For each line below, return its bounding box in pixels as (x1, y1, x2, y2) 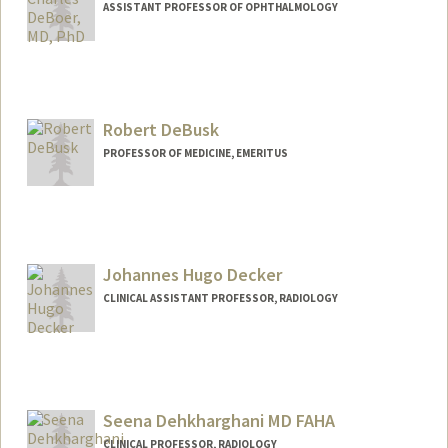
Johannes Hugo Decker (102, 263, 282, 287)
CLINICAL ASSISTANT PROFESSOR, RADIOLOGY (102, 291, 338, 306)
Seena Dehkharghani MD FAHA (102, 409, 335, 433)
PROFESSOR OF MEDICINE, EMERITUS (102, 145, 288, 160)
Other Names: (44, 387, 135, 406)
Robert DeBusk (102, 117, 219, 141)
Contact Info (44, 363, 129, 382)
